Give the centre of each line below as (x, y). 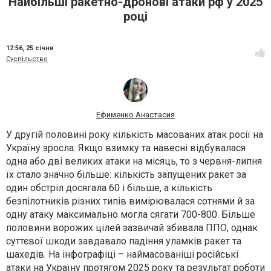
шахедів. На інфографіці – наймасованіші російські (122, 255)
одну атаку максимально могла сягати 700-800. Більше (131, 215)
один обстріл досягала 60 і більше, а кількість (109, 188)
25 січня (40, 48)
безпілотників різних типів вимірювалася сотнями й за (130, 201)
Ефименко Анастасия (135, 115)
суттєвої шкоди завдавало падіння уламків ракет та (124, 241)
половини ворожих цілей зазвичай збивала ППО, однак (132, 228)
